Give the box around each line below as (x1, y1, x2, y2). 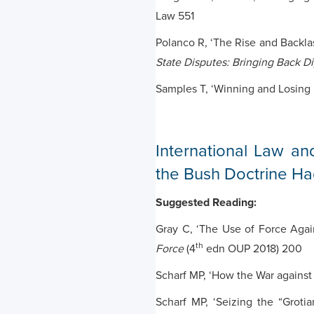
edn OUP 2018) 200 (203, 242, 302, 256)
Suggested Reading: (156, 196, 257, 210)
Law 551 (156, 9, 194, 23)
